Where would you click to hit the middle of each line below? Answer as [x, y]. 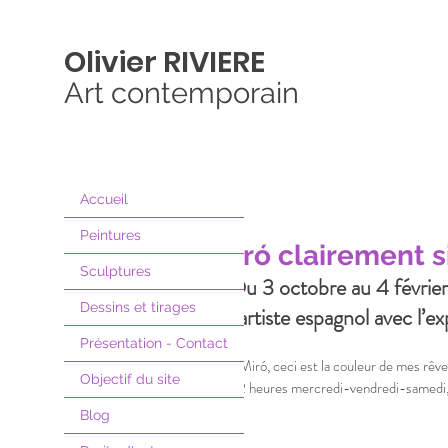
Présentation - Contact [154, 343]
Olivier [110, 62]
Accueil [104, 199]
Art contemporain [181, 93]
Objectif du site [130, 379]
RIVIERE [211, 62]
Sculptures [115, 271]
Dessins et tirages [138, 307]
